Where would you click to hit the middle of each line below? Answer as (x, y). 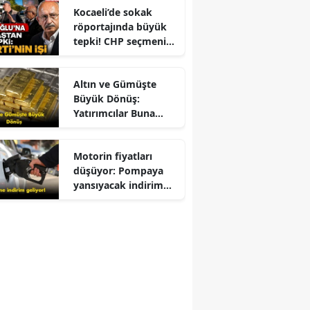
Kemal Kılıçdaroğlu (118, 55)
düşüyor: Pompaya (118, 170)
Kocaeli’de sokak (112, 12)
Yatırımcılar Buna (114, 113)
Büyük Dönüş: (106, 98)
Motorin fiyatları (112, 156)
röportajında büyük (120, 26)
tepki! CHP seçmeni (119, 41)
